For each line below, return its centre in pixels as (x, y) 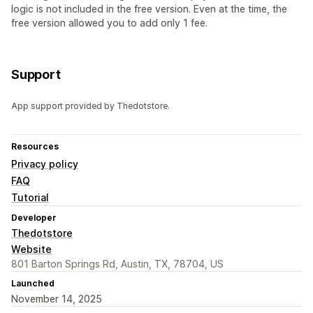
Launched (33, 284)
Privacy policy (45, 164)
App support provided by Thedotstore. (90, 106)
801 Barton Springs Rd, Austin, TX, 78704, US (117, 264)
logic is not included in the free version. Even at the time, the (149, 9)
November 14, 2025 (57, 299)
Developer (34, 218)
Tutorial (30, 198)
